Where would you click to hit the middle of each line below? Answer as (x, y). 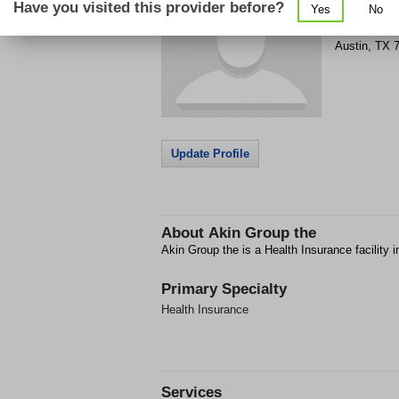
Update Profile (210, 154)
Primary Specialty (224, 289)
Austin (351, 46)
